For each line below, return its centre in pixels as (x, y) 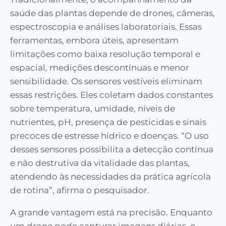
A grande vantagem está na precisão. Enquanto (111, 213)
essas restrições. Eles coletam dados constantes (111, 95)
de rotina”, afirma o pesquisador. (80, 190)
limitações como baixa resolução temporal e (105, 54)
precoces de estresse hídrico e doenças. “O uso (109, 136)
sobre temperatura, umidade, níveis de (93, 109)
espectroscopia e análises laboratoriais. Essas (106, 27)
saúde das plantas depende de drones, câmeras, (112, 13)
